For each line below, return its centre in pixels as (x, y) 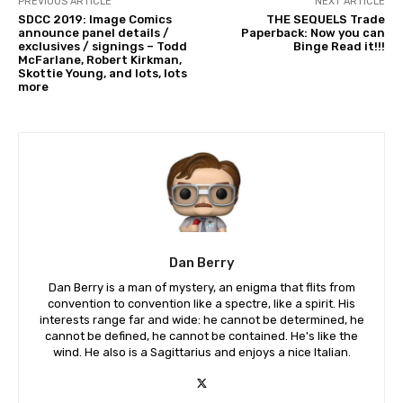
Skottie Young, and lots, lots (103, 73)
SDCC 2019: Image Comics (95, 19)
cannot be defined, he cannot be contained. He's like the (201, 336)
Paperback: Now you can (313, 32)
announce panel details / (94, 32)
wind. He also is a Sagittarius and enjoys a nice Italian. (201, 352)
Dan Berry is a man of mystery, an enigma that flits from (201, 287)
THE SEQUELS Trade (325, 19)
